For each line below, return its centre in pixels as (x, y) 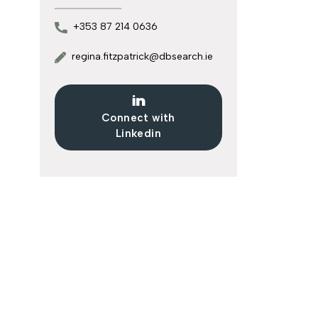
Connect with (138, 118)
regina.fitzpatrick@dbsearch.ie (142, 56)
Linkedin (138, 134)
